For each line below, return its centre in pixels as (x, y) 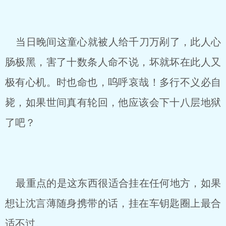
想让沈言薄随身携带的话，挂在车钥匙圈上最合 (113, 203)
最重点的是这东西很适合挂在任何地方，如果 (113, 183)
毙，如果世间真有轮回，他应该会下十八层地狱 (113, 102)
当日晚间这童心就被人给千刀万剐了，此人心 (113, 42)
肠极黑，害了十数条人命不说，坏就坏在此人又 (113, 62)
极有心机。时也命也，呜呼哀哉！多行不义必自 (113, 82)
